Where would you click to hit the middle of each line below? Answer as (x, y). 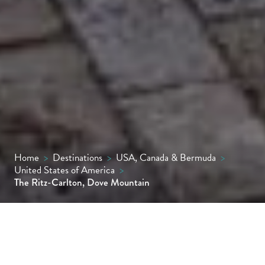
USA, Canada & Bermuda (166, 158)
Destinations (77, 158)
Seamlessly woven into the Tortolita (132, 250)
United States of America (64, 170)
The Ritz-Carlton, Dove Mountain (82, 182)
